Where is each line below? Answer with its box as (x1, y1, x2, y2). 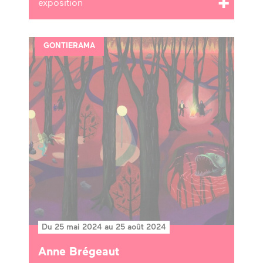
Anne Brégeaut (38, 246, 120, 258)
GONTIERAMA (43, 42, 95, 50)
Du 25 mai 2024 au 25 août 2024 (42, 222, 166, 232)
